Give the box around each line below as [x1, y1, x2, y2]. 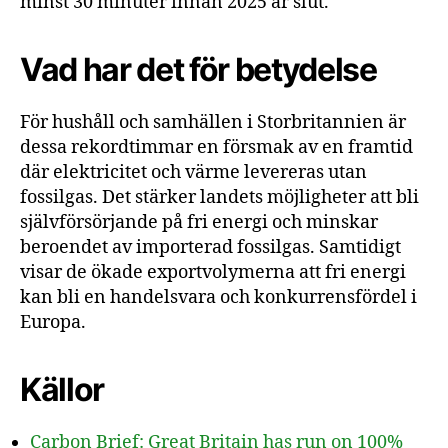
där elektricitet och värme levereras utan [20, 161, 367, 184]
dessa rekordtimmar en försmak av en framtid [20, 136, 413, 159]
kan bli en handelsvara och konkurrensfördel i [20, 286, 417, 309]
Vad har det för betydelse [20, 50, 377, 89]
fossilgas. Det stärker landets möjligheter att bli [20, 186, 419, 209]
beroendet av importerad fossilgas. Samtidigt [20, 236, 401, 259]
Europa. [20, 311, 86, 334]
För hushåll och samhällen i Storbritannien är [20, 111, 406, 134]
